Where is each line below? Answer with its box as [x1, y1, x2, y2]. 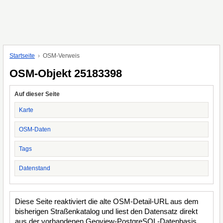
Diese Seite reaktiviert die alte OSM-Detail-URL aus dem [15, 197, 199, 206]
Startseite [9, 52, 35, 59]
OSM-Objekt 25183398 [9, 67, 122, 80]
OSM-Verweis [43, 52, 80, 59]
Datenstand [19, 165, 50, 172]
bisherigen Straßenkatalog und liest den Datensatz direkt [15, 207, 198, 216]
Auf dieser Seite [14, 91, 60, 98]
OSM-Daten [19, 126, 51, 133]
